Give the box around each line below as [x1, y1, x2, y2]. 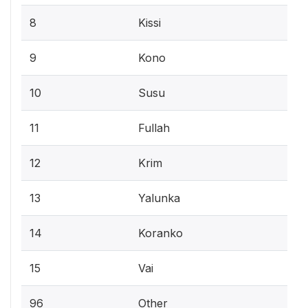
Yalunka [138, 191, 180, 205]
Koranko [138, 226, 183, 240]
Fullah [138, 121, 170, 135]
